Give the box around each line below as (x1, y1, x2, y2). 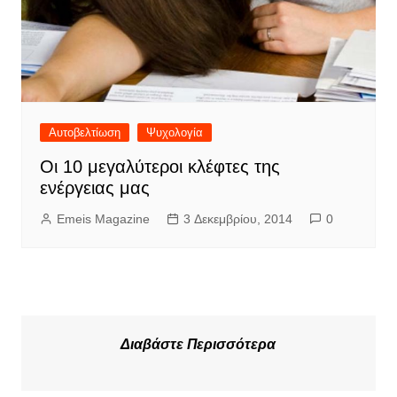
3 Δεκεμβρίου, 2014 (183, 211, 292, 226)
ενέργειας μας (39, 177, 150, 198)
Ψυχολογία (145, 125, 203, 139)
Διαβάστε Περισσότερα (121, 336, 276, 352)
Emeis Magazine (56, 211, 150, 226)
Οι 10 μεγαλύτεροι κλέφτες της (39, 156, 280, 176)
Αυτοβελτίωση (48, 125, 121, 139)
